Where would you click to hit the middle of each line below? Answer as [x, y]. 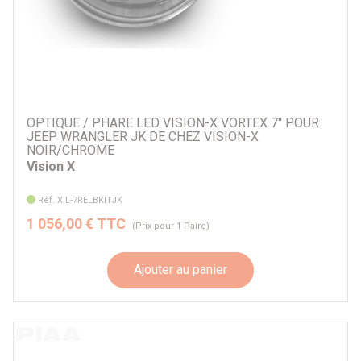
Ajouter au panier [180, 270]
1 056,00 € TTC [76, 223]
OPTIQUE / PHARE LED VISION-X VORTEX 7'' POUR [173, 123]
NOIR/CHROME [71, 151]
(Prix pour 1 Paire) [171, 226]
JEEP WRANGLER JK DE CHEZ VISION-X [143, 137]
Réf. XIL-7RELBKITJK [81, 200]
